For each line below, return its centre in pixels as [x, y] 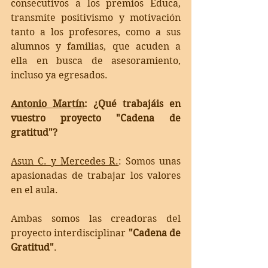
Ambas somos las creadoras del [96, 219]
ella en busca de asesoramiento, [96, 61]
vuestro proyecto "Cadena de [96, 118]
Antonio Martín [48, 104]
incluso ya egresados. [59, 75]
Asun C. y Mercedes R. [65, 162]
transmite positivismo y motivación [96, 18]
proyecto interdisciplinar [70, 233]
